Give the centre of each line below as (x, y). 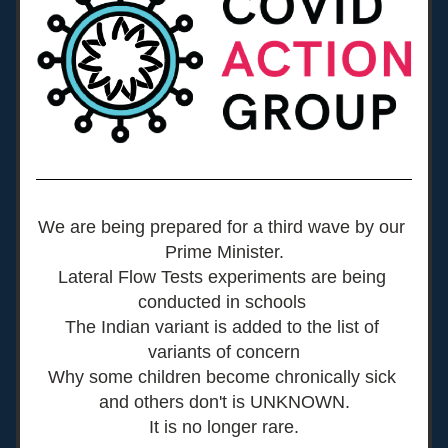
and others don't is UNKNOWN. (224, 402)
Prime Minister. (224, 252)
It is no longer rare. (224, 427)
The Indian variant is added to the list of (221, 327)
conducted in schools (224, 302)
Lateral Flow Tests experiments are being (221, 277)
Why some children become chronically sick (221, 377)
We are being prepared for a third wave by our (221, 227)
